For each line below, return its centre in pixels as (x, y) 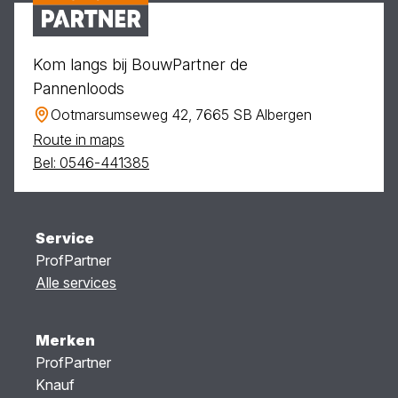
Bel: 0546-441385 (91, 163)
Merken (65, 341)
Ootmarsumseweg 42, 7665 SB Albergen (181, 115)
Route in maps (79, 140)
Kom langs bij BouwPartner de (140, 65)
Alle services (76, 283)
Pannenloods (79, 89)
